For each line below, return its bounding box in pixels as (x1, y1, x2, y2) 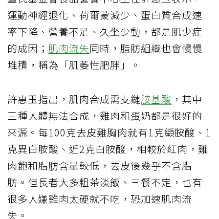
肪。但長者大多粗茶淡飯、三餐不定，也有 (7, 175, 202, 189)
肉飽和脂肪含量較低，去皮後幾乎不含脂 (7, 158, 192, 173)
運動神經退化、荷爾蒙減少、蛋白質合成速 (7, 7, 202, 22)
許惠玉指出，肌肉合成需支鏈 (7, 91, 141, 106)
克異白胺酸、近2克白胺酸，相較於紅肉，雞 (7, 141, 208, 156)
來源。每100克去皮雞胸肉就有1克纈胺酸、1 (7, 125, 211, 139)
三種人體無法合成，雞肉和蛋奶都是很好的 (7, 108, 202, 123)
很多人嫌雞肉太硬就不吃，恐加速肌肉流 (7, 191, 192, 206)
